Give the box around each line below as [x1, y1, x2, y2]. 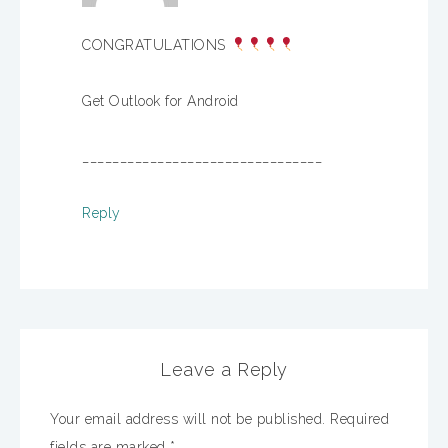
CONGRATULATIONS [82, 36, 230, 53]
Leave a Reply [160, 358, 288, 380]
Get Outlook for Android [82, 92, 239, 109]
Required [330, 410, 389, 427]
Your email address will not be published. [50, 410, 326, 427]
